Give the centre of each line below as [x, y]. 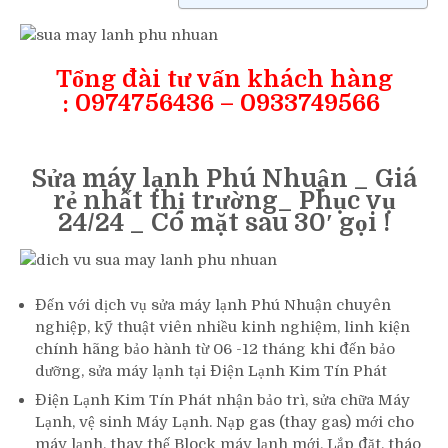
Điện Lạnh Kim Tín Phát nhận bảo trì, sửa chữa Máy [222, 400]
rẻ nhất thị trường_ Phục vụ [224, 201]
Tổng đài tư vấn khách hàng [224, 79]
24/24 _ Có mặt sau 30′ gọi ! [224, 223]
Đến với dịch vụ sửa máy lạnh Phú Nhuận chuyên [213, 304]
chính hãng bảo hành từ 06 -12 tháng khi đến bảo [215, 348]
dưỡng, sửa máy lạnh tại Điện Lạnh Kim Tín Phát [211, 370]
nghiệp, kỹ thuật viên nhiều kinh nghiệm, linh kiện [222, 326]
